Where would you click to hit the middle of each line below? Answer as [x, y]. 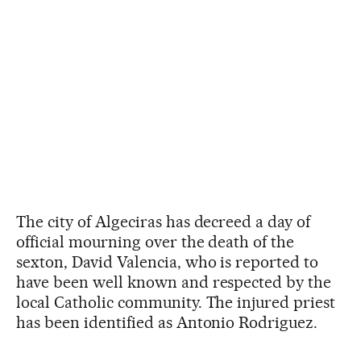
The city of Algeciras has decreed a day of [164, 222]
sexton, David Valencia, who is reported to [168, 262]
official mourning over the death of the [156, 242]
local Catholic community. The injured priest [176, 302]
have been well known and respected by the [174, 282]
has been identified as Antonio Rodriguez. [167, 322]
